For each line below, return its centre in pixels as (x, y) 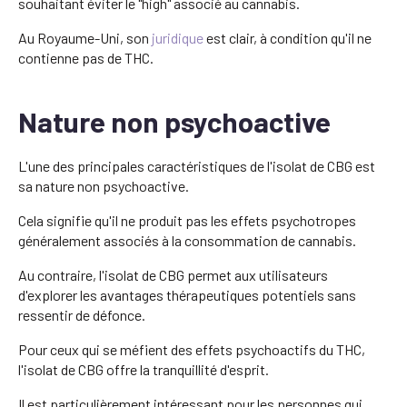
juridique (178, 37)
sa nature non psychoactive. (104, 185)
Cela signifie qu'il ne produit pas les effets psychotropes (187, 220)
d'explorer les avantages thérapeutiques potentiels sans (187, 294)
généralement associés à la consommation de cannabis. (187, 240)
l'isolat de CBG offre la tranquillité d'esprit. (144, 369)
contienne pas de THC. (86, 57)
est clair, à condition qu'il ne (288, 37)
